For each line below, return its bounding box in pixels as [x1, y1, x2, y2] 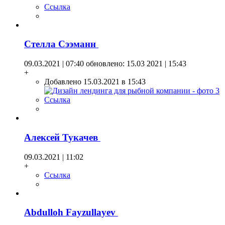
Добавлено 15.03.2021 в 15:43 [44, 77, 146, 86]
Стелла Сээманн [24, 39, 98, 50]
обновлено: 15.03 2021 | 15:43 [84, 59, 186, 68]
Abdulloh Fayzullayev [24, 207, 118, 218]
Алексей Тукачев [24, 132, 100, 143]
